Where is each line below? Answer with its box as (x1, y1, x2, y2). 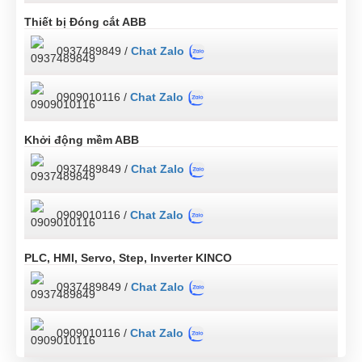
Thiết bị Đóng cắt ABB (24, 15, 146, 28)
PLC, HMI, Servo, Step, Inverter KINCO (24, 250, 232, 264)
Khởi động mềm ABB (24, 133, 139, 146)
